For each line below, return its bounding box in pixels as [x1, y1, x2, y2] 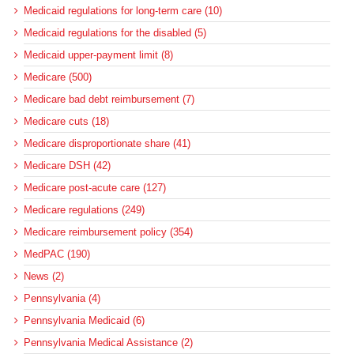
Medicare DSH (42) [24, 160, 111, 172]
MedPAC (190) [24, 248, 90, 261]
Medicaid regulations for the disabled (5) [24, 27, 206, 40]
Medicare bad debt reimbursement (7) [24, 93, 194, 106]
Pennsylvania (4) [24, 292, 100, 305]
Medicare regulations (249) [24, 204, 145, 217]
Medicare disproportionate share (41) [24, 137, 190, 150]
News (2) [24, 270, 64, 283]
